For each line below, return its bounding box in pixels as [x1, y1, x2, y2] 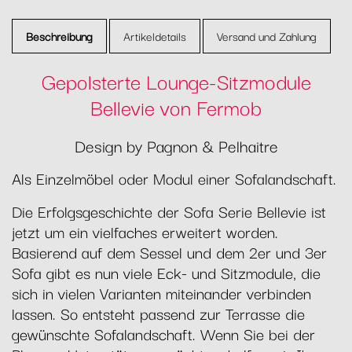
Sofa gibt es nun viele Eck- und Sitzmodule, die [12, 259, 321, 284]
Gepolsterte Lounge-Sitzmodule [41, 64, 311, 97]
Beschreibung [26, 27, 93, 46]
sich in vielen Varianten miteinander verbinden [12, 280, 311, 305]
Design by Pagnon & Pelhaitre [74, 132, 278, 158]
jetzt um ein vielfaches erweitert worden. [12, 218, 278, 244]
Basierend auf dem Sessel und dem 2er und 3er [12, 239, 327, 264]
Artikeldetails [123, 27, 187, 46]
